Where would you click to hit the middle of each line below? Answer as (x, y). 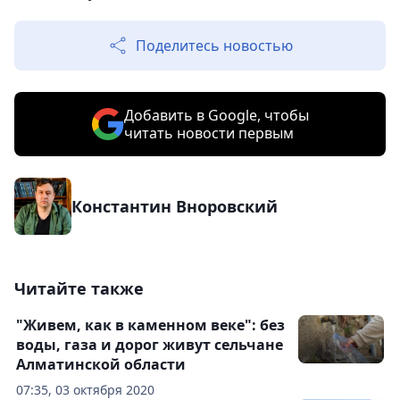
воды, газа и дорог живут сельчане (150, 345)
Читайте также (79, 289)
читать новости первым (208, 133)
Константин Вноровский (175, 207)
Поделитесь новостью (214, 46)
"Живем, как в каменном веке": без (150, 325)
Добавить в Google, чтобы (216, 116)
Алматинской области (101, 365)
